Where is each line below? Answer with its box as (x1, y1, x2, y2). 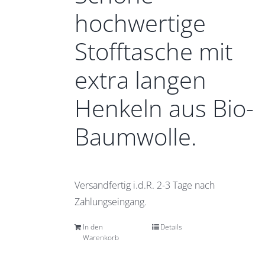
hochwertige (74, 7, 206, 39)
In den (82, 222, 103, 232)
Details (160, 222, 183, 232)
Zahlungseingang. (74, 195, 147, 208)
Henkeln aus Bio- (74, 92, 254, 124)
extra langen (74, 63, 206, 96)
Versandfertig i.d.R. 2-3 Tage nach (74, 179, 215, 192)
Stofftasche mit (74, 35, 232, 67)
